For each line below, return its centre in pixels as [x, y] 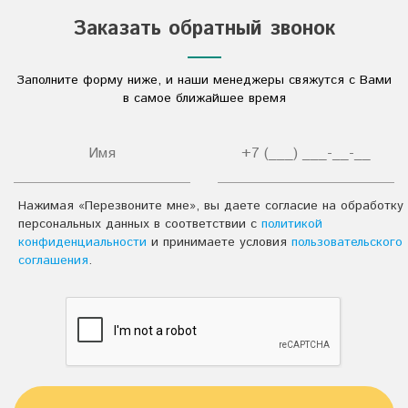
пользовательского [347, 242]
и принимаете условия [219, 242]
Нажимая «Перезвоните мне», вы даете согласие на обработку [211, 206]
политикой [292, 224]
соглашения [53, 260]
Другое [77, 92]
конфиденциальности [82, 242]
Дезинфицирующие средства [145, 55]
